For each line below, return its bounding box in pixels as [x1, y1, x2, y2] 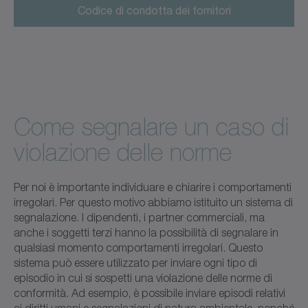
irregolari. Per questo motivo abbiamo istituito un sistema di [14, 195, 293, 208]
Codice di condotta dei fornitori [77, 3, 231, 16]
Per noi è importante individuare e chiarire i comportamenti [14, 180, 291, 193]
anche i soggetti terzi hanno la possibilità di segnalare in [14, 225, 278, 239]
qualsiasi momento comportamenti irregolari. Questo [14, 241, 263, 254]
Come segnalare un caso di [14, 113, 289, 141]
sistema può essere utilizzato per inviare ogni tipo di [14, 256, 257, 269]
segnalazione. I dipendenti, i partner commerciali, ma [14, 210, 265, 223]
